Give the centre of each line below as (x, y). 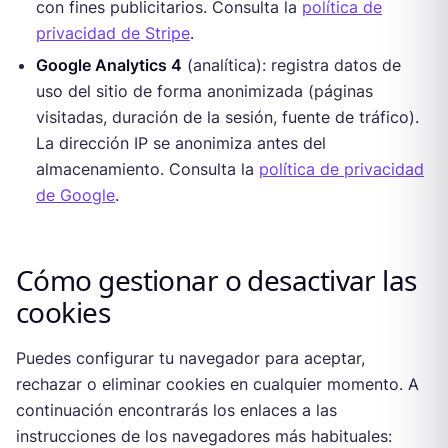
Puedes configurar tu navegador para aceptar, (190, 357)
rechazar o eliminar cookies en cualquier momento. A (217, 383)
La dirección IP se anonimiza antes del (181, 142)
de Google (75, 194)
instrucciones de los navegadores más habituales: (204, 435)
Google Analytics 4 (109, 64)
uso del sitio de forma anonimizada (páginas (204, 90)
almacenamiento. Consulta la (145, 168)
